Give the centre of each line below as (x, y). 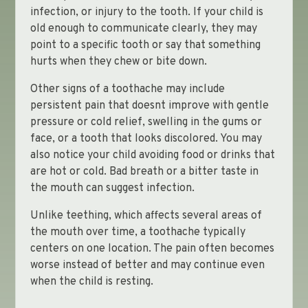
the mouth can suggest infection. (112, 188)
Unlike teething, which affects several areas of (146, 216)
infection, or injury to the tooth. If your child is (146, 12)
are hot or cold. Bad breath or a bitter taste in (144, 172)
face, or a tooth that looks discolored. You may (146, 139)
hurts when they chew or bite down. (118, 62)
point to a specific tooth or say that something (145, 45)
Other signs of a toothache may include (127, 89)
